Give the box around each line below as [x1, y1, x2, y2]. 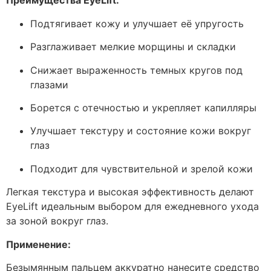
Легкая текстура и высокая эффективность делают [6, 186, 254, 198]
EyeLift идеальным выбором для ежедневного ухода [6, 200, 259, 213]
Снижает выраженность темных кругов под [30, 64, 243, 76]
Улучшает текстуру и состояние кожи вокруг [30, 125, 251, 137]
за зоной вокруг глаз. [6, 215, 108, 227]
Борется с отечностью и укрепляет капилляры [30, 101, 256, 114]
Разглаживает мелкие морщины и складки [30, 41, 236, 53]
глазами [30, 78, 68, 91]
